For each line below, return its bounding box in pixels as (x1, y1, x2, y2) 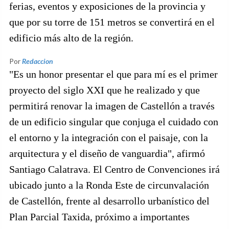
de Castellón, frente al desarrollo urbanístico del (9, 195, 210, 207)
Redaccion (22, 57, 53, 65)
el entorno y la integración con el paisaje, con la (9, 132, 208, 143)
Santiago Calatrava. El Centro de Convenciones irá (9, 164, 220, 175)
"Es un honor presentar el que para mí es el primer (9, 68, 218, 80)
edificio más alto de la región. (9, 32, 133, 43)
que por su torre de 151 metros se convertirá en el (9, 16, 215, 28)
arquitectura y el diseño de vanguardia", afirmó (9, 148, 205, 159)
